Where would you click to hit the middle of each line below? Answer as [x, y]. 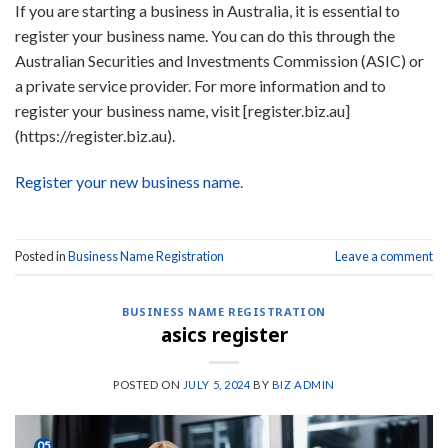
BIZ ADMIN [303, 384]
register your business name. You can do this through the [205, 36]
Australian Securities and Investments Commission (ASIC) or [219, 61]
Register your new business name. [129, 182]
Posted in [41, 256]
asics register [224, 334]
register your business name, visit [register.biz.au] [182, 111]
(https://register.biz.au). [95, 136]
